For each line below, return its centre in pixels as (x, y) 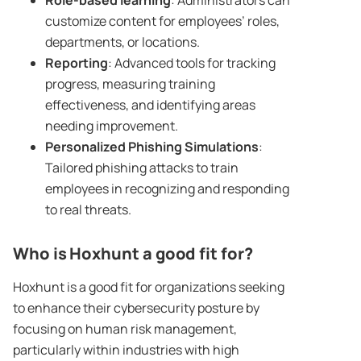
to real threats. (88, 210)
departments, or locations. (122, 42)
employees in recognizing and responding (167, 189)
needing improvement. (112, 126)
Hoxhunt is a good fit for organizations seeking (149, 287)
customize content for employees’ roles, (162, 21)
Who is (41, 254)
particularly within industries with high (126, 350)
